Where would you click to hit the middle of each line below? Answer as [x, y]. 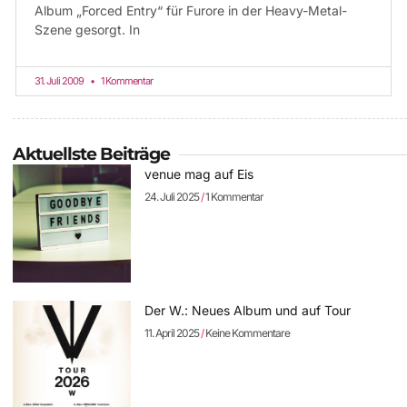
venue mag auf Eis [199, 174]
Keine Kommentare [247, 333]
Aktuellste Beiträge [91, 154]
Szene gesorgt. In [87, 30]
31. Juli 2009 [60, 81]
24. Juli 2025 [173, 197]
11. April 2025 [173, 333]
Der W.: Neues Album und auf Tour [248, 311]
